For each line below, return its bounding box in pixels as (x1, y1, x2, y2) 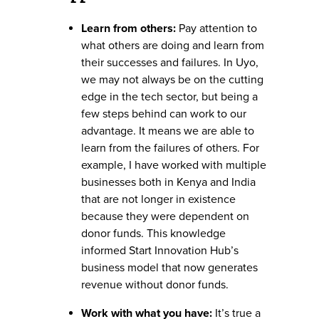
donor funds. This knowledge (81, 226, 226, 241)
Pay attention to (176, 21, 257, 36)
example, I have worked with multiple (81, 157, 266, 172)
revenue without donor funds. (81, 277, 229, 292)
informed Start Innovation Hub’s (81, 243, 239, 258)
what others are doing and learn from (81, 38, 264, 53)
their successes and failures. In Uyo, (81, 55, 258, 70)
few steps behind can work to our (81, 106, 246, 121)
